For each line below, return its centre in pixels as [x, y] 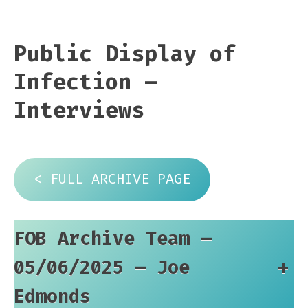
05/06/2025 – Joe [102, 267]
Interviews [79, 110]
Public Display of [125, 54]
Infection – [86, 82]
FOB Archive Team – [113, 239]
